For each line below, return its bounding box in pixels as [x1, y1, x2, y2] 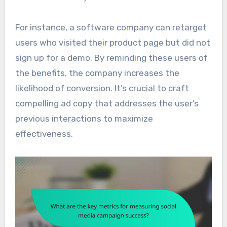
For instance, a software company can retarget [15, 22, 207, 33]
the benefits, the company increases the [15, 68, 179, 79]
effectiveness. [15, 129, 73, 139]
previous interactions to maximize [15, 113, 153, 124]
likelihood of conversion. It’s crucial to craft [15, 83, 189, 94]
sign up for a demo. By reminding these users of [15, 53, 208, 63]
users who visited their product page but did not [15, 37, 210, 48]
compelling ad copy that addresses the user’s [15, 98, 199, 109]
